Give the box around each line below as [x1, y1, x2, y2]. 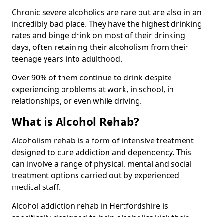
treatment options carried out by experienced [12, 170, 179, 181]
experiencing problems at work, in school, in [12, 83, 174, 94]
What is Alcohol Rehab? [12, 114, 139, 129]
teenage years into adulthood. [12, 53, 122, 64]
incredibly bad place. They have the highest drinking [12, 18, 202, 29]
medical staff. [12, 181, 61, 192]
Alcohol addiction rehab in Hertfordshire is [12, 200, 168, 211]
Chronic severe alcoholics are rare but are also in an [12, 6, 201, 17]
